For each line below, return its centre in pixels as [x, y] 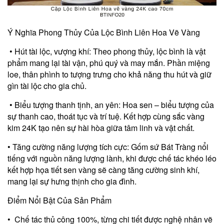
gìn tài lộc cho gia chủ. [47, 85]
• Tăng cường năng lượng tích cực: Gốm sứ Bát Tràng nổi [108, 146]
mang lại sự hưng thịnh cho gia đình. [72, 181]
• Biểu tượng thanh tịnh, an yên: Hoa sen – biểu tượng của [111, 104]
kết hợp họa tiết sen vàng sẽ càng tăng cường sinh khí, [103, 169]
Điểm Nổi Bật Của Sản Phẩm [59, 200]
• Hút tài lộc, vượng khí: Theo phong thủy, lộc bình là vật [106, 51]
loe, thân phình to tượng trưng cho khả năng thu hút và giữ [109, 74]
